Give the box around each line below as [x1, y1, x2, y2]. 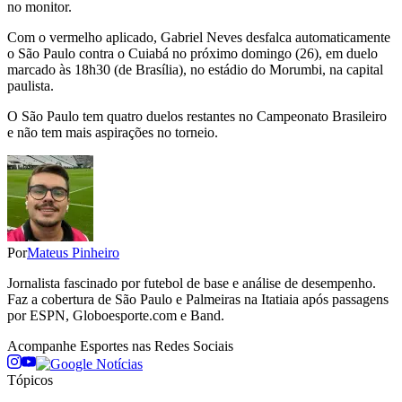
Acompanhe [7, 338, 80, 354]
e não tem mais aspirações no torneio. [7, 125, 218, 141]
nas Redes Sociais [128, 338, 233, 354]
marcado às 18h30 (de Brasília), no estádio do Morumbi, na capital [7, 62, 383, 78]
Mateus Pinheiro [27, 245, 119, 261]
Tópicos [7, 372, 53, 389]
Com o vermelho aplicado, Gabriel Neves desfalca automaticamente [7, 30, 390, 46]
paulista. [7, 78, 54, 94]
